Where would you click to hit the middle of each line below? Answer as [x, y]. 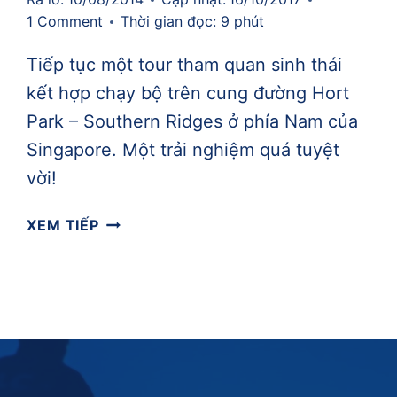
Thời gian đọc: [169, 22]
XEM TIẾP [63, 226]
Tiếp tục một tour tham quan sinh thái [185, 65]
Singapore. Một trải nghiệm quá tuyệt [183, 150]
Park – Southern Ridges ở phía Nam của [193, 122]
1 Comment [65, 22]
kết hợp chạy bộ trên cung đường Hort [188, 93]
